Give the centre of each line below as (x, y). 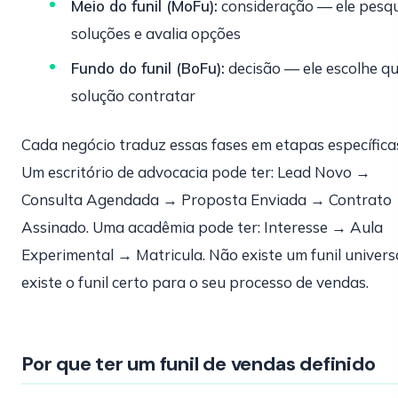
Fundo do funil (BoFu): (148, 68)
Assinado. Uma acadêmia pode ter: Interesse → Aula (202, 227)
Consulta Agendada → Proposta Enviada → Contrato (207, 199)
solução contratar (133, 96)
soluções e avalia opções (156, 33)
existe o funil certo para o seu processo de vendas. (195, 282)
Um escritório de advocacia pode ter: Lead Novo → (196, 172)
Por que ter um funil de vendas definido (199, 364)
